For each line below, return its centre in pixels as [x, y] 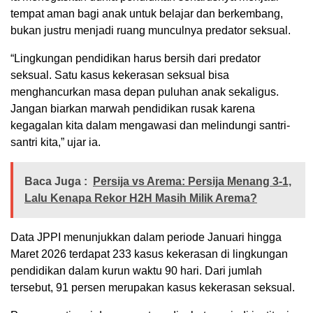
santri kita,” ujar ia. [56, 142]
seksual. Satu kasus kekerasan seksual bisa [120, 75]
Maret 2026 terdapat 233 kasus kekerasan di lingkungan [149, 254]
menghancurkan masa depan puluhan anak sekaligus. [145, 92]
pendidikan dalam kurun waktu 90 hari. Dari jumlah [136, 271]
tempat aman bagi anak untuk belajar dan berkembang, [147, 14]
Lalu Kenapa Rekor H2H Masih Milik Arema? [141, 198]
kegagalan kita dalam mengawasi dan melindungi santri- [150, 125]
